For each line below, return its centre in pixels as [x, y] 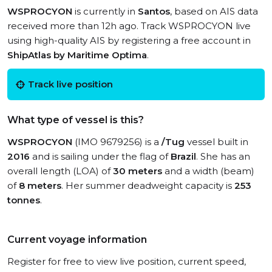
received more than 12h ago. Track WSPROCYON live [129, 26]
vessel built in [216, 142]
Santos [154, 11]
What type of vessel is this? [76, 120]
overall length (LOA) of [60, 171]
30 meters [138, 171]
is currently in [105, 11]
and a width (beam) [208, 171]
